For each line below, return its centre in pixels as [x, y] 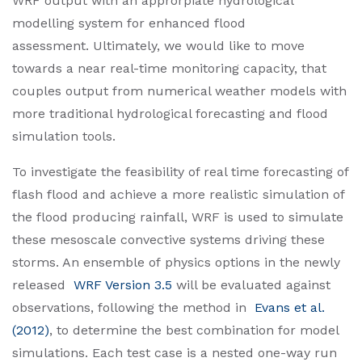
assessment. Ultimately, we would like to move [158, 46]
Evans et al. [290, 308]
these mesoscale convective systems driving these [168, 240]
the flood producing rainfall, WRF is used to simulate [178, 217]
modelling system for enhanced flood [129, 23]
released [43, 285]
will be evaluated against [251, 285]
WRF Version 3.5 [123, 285]
